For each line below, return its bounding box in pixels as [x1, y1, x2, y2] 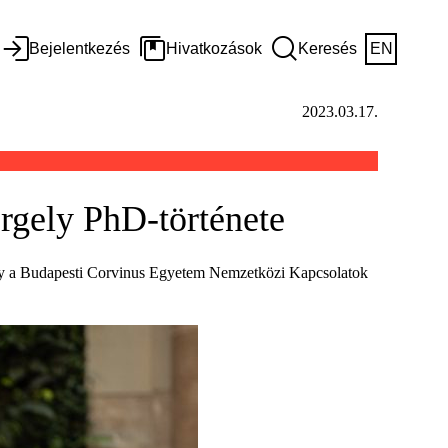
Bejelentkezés [29, 40, 130, 57]
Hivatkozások [166, 40, 262, 57]
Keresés [298, 40, 357, 57]
